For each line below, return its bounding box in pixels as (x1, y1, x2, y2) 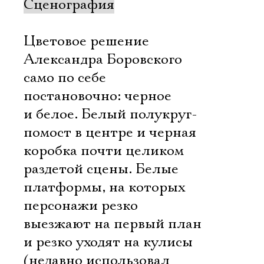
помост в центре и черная (24, 124, 196, 141)
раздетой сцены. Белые (24, 160, 179, 178)
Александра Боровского (24, 51, 182, 68)
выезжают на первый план (24, 215, 202, 233)
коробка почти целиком (24, 142, 184, 160)
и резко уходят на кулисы (24, 233, 193, 251)
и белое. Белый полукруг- (24, 105, 197, 123)
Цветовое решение (24, 32, 149, 50)
